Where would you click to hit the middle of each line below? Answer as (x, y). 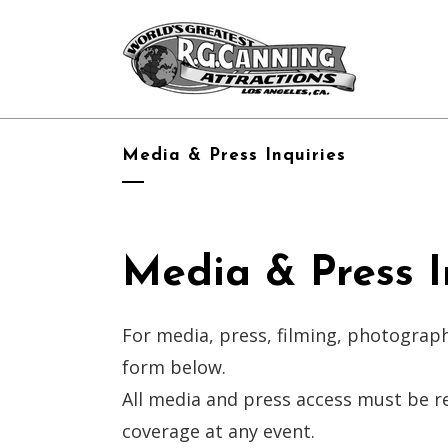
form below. (174, 367)
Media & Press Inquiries (234, 155)
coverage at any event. (218, 431)
